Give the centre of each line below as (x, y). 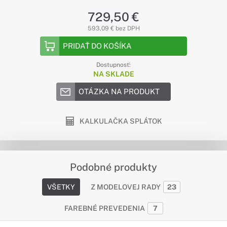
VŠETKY (61, 187)
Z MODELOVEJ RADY (125, 187)
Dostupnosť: (113, 65)
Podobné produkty (113, 167)
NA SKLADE (113, 74)
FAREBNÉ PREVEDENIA (104, 208)
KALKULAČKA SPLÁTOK (121, 121)
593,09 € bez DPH (113, 28)
